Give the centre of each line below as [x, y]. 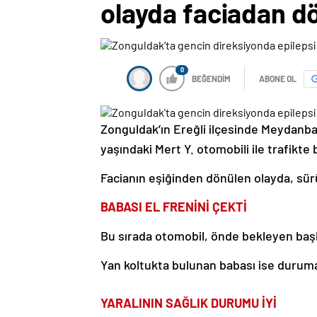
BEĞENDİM [211, 79]
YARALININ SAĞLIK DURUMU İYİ [189, 303]
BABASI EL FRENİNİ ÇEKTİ [174, 207]
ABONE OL [278, 79]
